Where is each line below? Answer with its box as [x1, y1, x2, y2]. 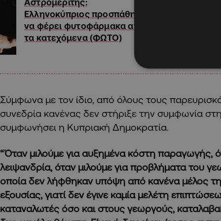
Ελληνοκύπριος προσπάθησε [24, 8, 147, 19]
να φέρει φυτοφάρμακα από [24, 20, 145, 31]
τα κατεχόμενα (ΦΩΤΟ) [24, 32, 122, 42]
